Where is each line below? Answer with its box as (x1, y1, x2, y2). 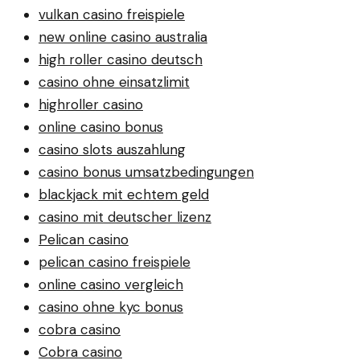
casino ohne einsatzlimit (39, 73, 190, 92)
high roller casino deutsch (39, 51, 202, 69)
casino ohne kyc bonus (39, 298, 183, 317)
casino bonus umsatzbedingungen (39, 163, 254, 182)
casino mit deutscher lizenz (39, 208, 211, 227)
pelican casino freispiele (39, 253, 190, 272)
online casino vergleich (39, 276, 183, 294)
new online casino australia (39, 28, 207, 47)
